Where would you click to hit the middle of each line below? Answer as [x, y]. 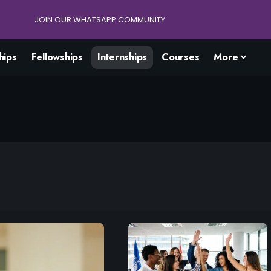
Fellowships [57, 57]
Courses [181, 57]
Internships [122, 57]
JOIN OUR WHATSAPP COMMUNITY [100, 20]
